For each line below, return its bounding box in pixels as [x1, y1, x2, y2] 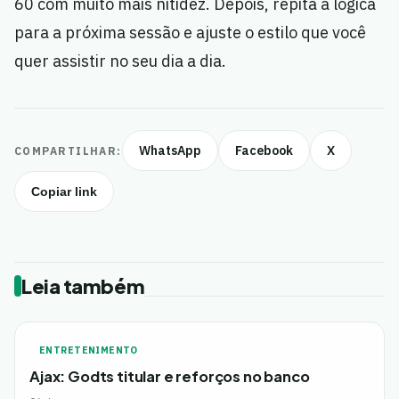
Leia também [21, 273, 145, 299]
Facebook [234, 142, 293, 159]
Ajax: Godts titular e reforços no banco [29, 367, 310, 387]
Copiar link [31, 184, 97, 199]
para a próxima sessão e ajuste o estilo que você [14, 22, 366, 44]
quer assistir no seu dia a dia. [14, 51, 226, 72]
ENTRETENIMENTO [39, 344, 138, 357]
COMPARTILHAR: [14, 143, 122, 158]
